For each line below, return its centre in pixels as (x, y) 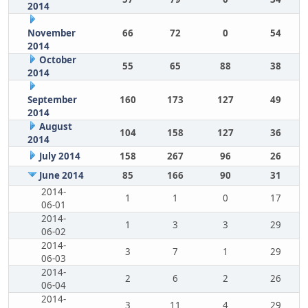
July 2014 (59, 156)
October (57, 60)
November (51, 33)
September (52, 100)
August (55, 126)
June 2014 (61, 175)
